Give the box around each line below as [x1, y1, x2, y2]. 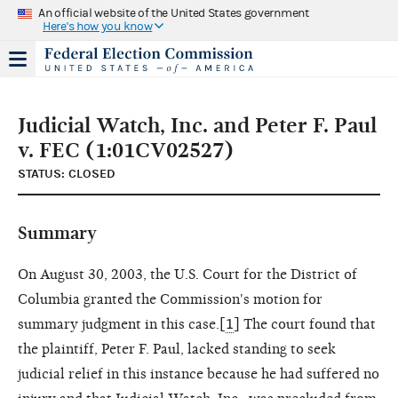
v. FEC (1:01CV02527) [18, 137, 234, 163]
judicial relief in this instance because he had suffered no [18, 365, 379, 382]
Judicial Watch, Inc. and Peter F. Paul [18, 112, 377, 138]
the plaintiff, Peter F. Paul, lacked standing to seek [18, 340, 336, 357]
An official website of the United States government [38, 5, 309, 20]
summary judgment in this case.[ [18, 315, 226, 332]
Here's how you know [43, 19, 153, 34]
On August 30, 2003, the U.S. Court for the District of [18, 266, 357, 283]
